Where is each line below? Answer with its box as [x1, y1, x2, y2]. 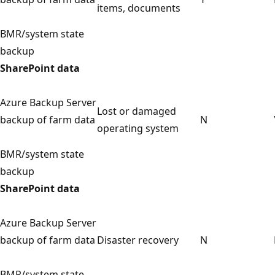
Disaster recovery [97, 233, 179, 247]
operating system [97, 121, 179, 135]
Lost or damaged [97, 104, 176, 118]
